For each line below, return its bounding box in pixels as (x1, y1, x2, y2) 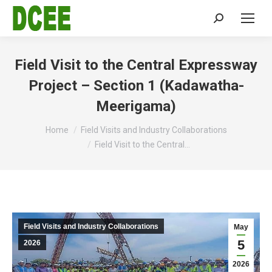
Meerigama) (96, 98, 176, 115)
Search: (214, 15, 245, 27)
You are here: (12, 118, 66, 130)
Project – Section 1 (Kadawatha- (28, 77, 244, 94)
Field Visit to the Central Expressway (15, 56, 257, 73)
